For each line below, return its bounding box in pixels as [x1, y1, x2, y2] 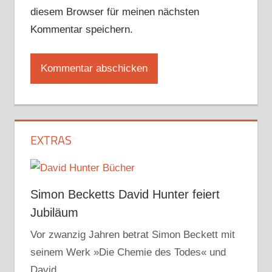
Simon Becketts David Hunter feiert [30, 187, 220, 201]
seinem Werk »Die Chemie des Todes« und [30, 246, 226, 258]
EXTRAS [30, 131, 72, 150]
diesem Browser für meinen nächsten [30, 5, 199, 18]
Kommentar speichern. [30, 23, 133, 35]
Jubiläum [30, 205, 78, 219]
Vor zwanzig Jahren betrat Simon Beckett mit [30, 228, 235, 240]
